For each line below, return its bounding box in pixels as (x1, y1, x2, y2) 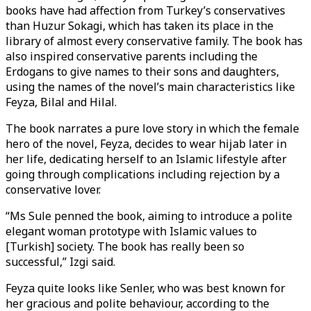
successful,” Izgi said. (6, 254, 118, 269)
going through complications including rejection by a (6, 167, 280, 182)
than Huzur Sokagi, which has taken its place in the (6, 18, 274, 33)
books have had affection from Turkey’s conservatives (6, 3, 285, 18)
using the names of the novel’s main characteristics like (6, 79, 295, 94)
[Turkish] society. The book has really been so (6, 239, 244, 254)
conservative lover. (6, 182, 103, 197)
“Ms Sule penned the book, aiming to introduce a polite (6, 208, 292, 224)
